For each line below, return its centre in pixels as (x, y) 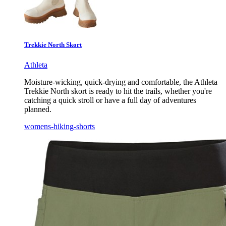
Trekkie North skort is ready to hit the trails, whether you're (118, 91)
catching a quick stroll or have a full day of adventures (110, 100)
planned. (38, 109)
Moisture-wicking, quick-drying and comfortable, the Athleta (121, 82)
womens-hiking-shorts (60, 126)
